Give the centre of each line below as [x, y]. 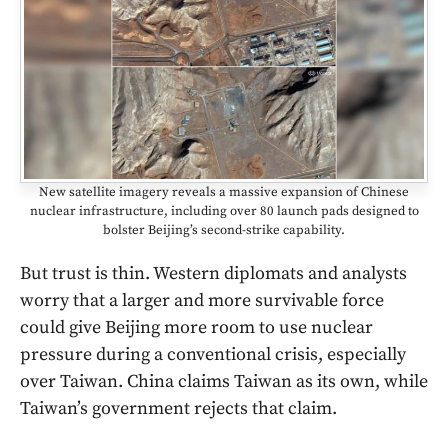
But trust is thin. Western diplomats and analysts [213, 274]
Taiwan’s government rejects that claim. [178, 409]
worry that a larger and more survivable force [202, 301]
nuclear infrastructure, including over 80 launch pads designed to [224, 211]
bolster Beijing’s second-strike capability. [224, 230]
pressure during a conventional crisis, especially [213, 355]
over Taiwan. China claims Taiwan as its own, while [224, 382]
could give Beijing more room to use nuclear [196, 328]
